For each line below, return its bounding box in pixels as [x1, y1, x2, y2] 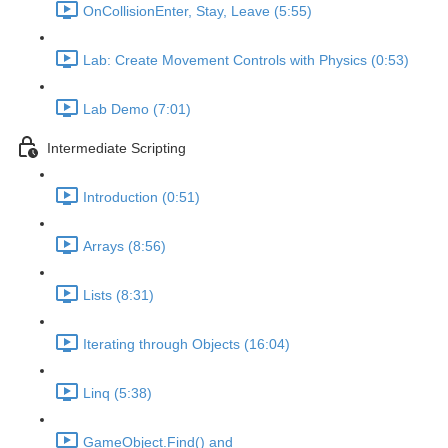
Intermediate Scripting [47, 140, 186, 157]
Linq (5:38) [83, 385, 152, 402]
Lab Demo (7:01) [83, 101, 191, 118]
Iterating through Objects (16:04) [83, 336, 290, 353]
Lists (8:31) [83, 287, 154, 304]
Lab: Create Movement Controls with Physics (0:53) [83, 52, 409, 69]
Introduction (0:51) [83, 189, 200, 206]
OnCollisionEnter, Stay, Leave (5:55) [83, 3, 312, 20]
